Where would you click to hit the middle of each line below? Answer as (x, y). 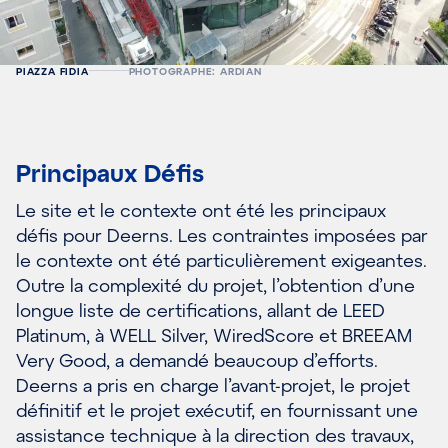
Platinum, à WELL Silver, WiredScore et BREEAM (214, 335)
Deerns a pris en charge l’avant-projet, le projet (213, 385)
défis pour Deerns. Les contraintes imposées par (222, 235)
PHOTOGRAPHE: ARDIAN (195, 70)
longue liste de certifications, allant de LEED (200, 310)
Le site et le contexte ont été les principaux (201, 210)
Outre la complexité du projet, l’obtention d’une (215, 285)
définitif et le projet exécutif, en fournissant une (217, 410)
